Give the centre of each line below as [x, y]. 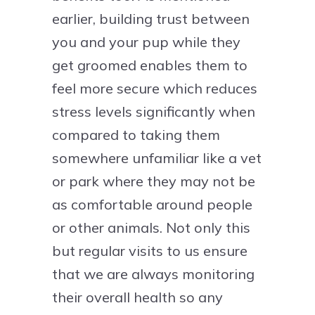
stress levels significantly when [154, 111]
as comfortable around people [152, 204]
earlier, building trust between [151, 18]
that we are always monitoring [153, 274]
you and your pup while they [146, 41]
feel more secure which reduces [155, 88]
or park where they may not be [154, 181]
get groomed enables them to [150, 65]
